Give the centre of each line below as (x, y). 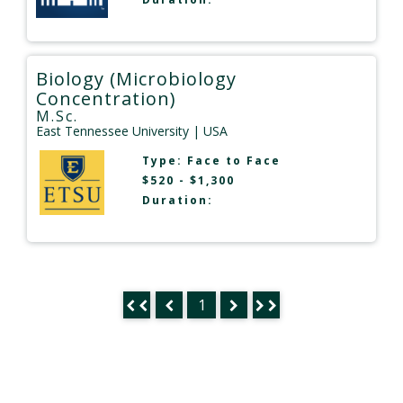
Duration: (177, 200)
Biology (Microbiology (136, 78)
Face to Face (233, 160)
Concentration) (106, 98)
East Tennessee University (112, 130)
